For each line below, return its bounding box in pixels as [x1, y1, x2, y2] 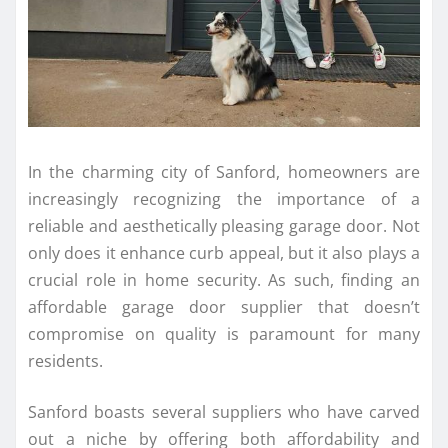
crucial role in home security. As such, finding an [28, 269, 420, 292]
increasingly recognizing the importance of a [28, 188, 420, 211]
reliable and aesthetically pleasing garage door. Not [28, 215, 420, 238]
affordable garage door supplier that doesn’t [28, 296, 420, 319]
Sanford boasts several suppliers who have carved [28, 401, 420, 424]
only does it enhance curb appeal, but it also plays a [28, 242, 420, 265]
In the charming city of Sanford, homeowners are [28, 161, 420, 184]
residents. [28, 350, 103, 373]
